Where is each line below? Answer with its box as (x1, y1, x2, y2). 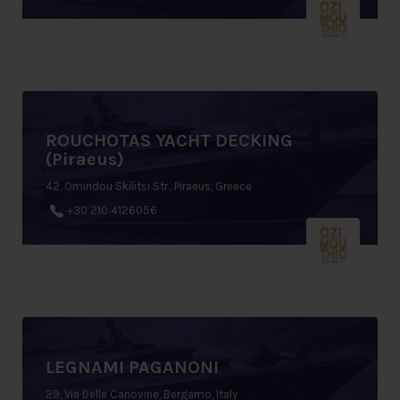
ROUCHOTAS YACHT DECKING (46, 130, 293, 152)
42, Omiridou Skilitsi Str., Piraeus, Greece (46, 179, 252, 194)
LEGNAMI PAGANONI (46, 356, 219, 378)
